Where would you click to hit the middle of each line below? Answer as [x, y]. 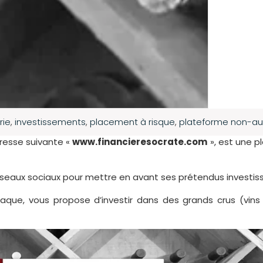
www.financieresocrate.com [140, 141]
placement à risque [132, 122]
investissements [50, 122]
